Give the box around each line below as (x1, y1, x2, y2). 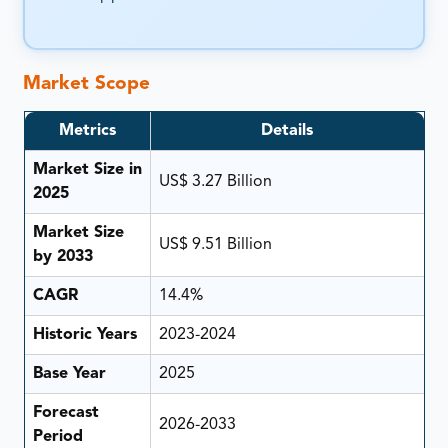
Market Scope (23, 75, 151, 95)
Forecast (32, 404, 99, 421)
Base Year (32, 365, 106, 382)
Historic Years (32, 326, 137, 343)
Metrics (58, 122, 116, 139)
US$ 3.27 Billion (158, 173, 272, 190)
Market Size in (32, 161, 142, 178)
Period (32, 428, 83, 445)
